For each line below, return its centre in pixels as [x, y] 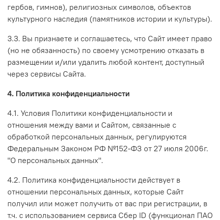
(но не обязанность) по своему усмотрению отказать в [106, 50]
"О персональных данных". [55, 160]
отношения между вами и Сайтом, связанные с [92, 124]
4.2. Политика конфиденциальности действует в [94, 179]
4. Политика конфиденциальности [69, 93]
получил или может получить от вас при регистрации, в [107, 203]
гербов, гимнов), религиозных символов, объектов [99, 7]
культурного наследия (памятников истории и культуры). [110, 18]
